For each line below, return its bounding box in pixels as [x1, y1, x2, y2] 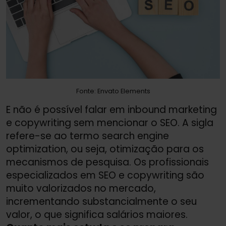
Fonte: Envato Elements [76, 87, 150, 96]
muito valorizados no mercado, [6, 182, 156, 196]
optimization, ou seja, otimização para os [6, 142, 204, 156]
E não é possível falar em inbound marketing [6, 103, 217, 117]
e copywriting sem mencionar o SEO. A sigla [6, 116, 213, 130]
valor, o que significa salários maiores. [6, 208, 188, 222]
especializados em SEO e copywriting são [6, 168, 204, 183]
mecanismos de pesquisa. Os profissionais [6, 155, 209, 169]
